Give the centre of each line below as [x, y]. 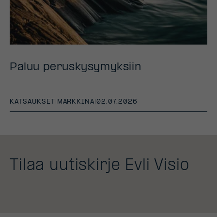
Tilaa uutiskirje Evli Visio [100, 166]
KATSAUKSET [32, 102]
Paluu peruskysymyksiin [76, 67]
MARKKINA [76, 102]
